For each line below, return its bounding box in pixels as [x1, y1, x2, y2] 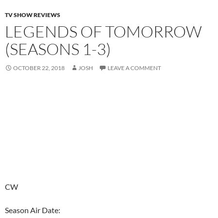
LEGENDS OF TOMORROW [5, 21, 202, 42]
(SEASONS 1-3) [5, 39, 111, 59]
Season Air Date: [5, 205, 60, 215]
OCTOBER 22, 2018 [13, 64, 65, 72]
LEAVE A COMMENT [108, 64, 161, 72]
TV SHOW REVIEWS [5, 11, 60, 19]
